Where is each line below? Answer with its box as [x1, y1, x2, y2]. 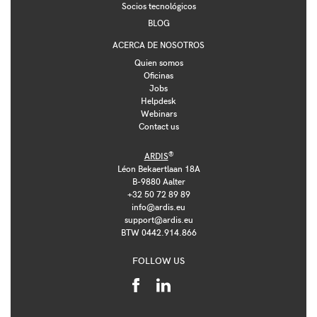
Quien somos [134, 57, 183, 69]
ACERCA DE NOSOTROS [113, 39, 204, 51]
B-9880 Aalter [132, 175, 185, 188]
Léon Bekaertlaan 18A [117, 163, 200, 175]
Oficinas [144, 69, 173, 81]
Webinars [140, 108, 177, 120]
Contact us [138, 120, 179, 132]
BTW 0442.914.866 [120, 226, 197, 238]
